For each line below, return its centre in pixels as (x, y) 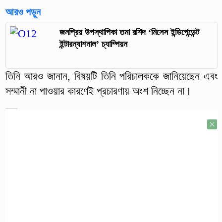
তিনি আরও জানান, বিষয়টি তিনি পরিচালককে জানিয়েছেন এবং (111, 76)
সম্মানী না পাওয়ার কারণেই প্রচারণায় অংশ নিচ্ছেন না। (98, 91)
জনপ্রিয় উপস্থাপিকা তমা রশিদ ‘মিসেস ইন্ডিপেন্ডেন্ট (129, 32)
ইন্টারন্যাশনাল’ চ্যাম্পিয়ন (93, 44)
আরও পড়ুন (23, 12)
